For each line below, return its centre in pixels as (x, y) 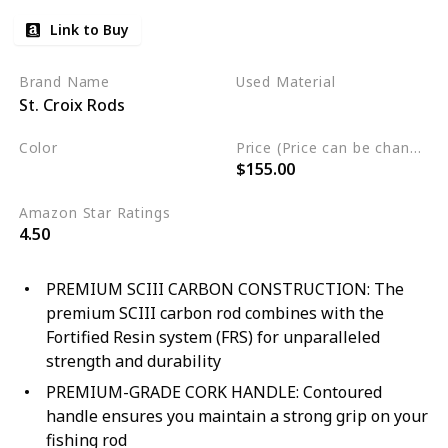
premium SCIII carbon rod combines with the (214, 312)
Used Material (285, 82)
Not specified (290, 106)
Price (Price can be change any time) (415, 147)
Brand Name (64, 82)
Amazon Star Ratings (94, 212)
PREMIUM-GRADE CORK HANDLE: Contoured (213, 391)
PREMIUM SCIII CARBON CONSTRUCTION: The (224, 288)
